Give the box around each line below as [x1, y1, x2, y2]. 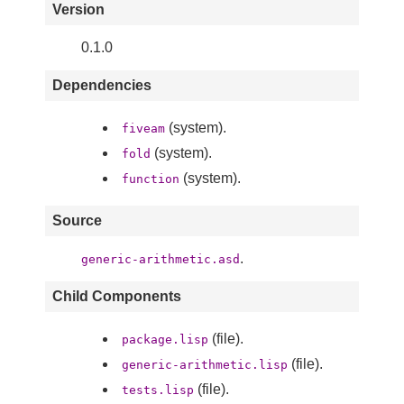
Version [52, 2, 105, 18]
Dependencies [52, 78, 151, 94]
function [122, 172, 179, 187]
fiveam [122, 122, 165, 136]
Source [52, 213, 102, 229]
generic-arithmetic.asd [81, 252, 240, 267]
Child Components [52, 289, 181, 305]
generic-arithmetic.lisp [122, 358, 288, 372]
